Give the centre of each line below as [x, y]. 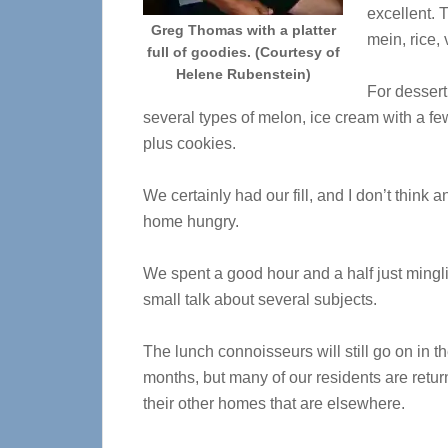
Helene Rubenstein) [243, 74]
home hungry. [191, 221]
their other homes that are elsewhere [272, 403]
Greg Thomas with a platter [243, 30]
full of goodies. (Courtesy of [243, 52]
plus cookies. [191, 143]
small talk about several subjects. [260, 299]
